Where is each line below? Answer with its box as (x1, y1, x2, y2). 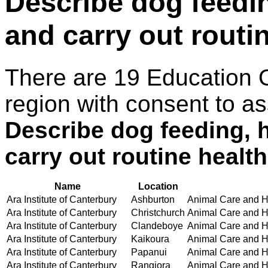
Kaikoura (131, 233, 169, 244)
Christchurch (131, 207, 185, 218)
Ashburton (131, 194, 175, 205)
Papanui (131, 246, 167, 257)
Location (138, 181, 178, 191)
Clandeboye (131, 220, 183, 231)
